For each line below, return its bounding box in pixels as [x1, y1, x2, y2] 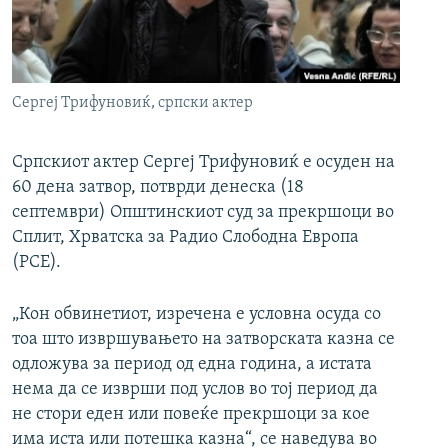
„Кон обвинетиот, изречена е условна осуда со [12, 305, 381, 325]
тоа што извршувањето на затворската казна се [12, 330, 395, 350]
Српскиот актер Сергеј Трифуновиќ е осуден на [12, 153, 395, 173]
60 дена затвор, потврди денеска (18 [12, 178, 304, 198]
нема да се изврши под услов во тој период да [12, 380, 378, 400]
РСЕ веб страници [34, 12, 173, 32]
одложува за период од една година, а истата [12, 355, 372, 375]
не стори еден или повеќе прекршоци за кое [12, 405, 370, 425]
